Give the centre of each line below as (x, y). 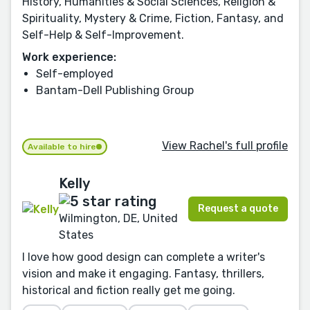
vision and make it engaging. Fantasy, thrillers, (143, 273)
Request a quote (238, 209)
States (76, 235)
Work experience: (69, 57)
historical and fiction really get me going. (129, 290)
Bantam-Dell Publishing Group (115, 90)
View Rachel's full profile (225, 146)
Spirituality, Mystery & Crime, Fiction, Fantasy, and (153, 18)
